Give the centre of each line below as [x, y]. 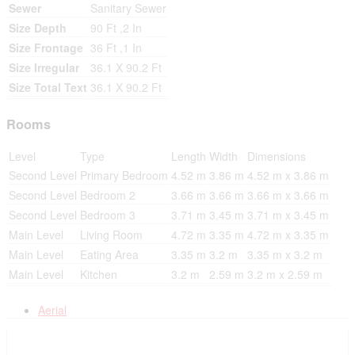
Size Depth [38, 28]
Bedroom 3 [108, 215]
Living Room [111, 235]
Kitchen [99, 275]
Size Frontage [46, 48]
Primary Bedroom [124, 176]
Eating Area [109, 255]
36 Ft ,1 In [116, 48]
